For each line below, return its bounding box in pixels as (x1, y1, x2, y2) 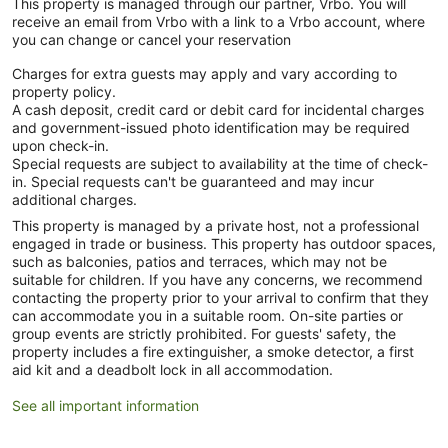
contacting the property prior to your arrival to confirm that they (12, 288, 429, 306)
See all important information (12, 396, 199, 414)
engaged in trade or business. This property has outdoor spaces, (12, 234, 436, 252)
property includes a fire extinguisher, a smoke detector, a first (12, 342, 414, 360)
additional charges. (12, 190, 137, 208)
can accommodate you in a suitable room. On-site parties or (12, 306, 403, 324)
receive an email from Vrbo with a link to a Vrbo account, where (12, 12, 425, 30)
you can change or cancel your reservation (12, 30, 291, 48)
